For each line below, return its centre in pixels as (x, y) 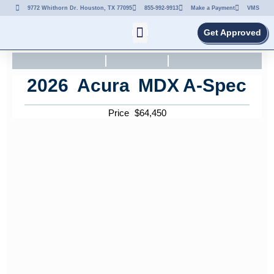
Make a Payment (213, 8)
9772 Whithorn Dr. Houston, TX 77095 (80, 8)
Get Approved (232, 32)
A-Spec (215, 86)
